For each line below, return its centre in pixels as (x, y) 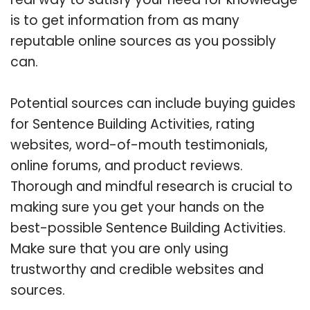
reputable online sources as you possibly (143, 41)
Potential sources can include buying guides (153, 103)
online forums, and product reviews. (127, 165)
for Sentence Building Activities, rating (133, 124)
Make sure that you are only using (119, 248)
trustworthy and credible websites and (137, 269)
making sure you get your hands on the (137, 207)
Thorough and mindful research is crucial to (152, 186)
